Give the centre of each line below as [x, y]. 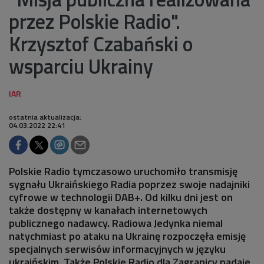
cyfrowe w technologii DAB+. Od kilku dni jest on [121, 197]
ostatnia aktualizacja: [45, 117]
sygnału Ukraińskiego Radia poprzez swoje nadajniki [129, 184]
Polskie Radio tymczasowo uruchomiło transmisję [123, 171]
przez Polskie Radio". [95, 21]
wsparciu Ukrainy [81, 66]
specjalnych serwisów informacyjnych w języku [117, 249]
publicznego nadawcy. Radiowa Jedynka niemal [116, 223]
